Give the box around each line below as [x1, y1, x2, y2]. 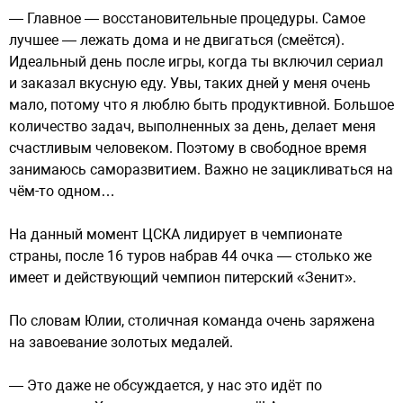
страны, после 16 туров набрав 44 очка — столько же [9, 247, 372, 264]
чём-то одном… [9, 183, 115, 200]
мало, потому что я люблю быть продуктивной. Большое [9, 96, 394, 113]
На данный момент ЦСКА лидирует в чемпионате [9, 226, 342, 243]
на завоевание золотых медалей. [9, 334, 233, 351]
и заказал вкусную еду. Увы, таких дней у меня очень [9, 75, 371, 92]
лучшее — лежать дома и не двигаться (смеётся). [9, 31, 345, 49]
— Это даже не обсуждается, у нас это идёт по [9, 377, 322, 394]
